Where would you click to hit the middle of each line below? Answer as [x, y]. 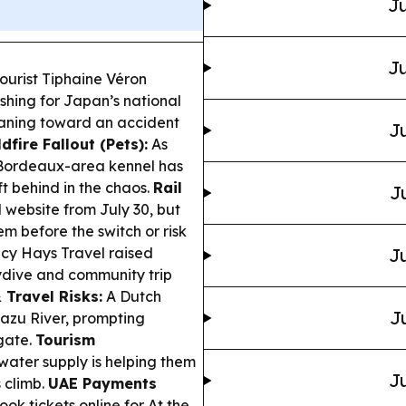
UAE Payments [102, 383]
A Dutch [132, 296]
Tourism [65, 340]
